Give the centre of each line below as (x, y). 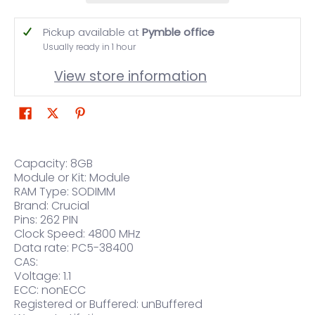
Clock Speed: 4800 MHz (77, 234)
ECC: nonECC (50, 290)
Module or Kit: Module (72, 178)
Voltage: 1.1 (43, 276)
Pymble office (178, 32)
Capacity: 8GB (53, 164)
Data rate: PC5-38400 (74, 248)
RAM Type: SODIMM (65, 192)
